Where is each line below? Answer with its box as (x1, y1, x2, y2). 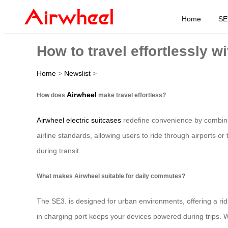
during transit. (37, 147, 81, 155)
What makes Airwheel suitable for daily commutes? (37, 172, 185, 179)
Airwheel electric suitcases (37, 116, 121, 125)
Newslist (64, 69, 91, 77)
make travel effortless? (97, 91, 166, 98)
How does (37, 91, 67, 98)
